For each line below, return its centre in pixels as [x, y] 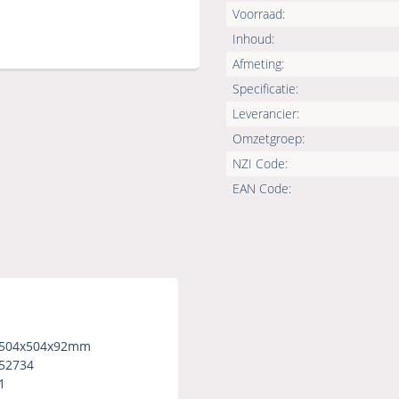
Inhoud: [253, 39]
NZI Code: [260, 164]
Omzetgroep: [269, 139]
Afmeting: [258, 64]
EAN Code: [262, 189]
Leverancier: [266, 114]
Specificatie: [265, 89]
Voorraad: [259, 14]
